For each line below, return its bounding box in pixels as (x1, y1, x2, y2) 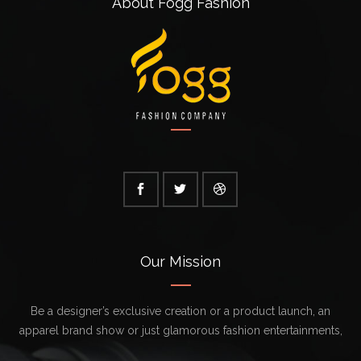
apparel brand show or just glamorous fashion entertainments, (19, 324, 342, 337)
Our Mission (140, 253, 221, 270)
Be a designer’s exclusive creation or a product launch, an (31, 305, 330, 317)
